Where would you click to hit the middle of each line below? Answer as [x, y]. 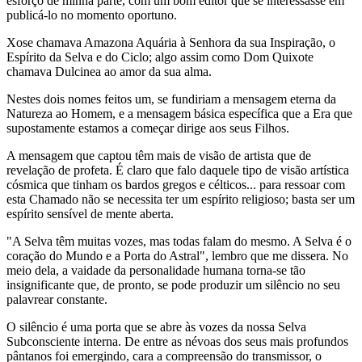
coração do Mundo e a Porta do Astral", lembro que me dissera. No [177, 256]
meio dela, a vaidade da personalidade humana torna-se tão [156, 270]
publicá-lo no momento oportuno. [92, 15]
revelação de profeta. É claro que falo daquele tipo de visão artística [178, 170]
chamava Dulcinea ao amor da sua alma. [109, 72]
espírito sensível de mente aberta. [90, 214]
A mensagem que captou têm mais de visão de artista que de [159, 156]
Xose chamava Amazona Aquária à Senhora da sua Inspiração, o [171, 42]
